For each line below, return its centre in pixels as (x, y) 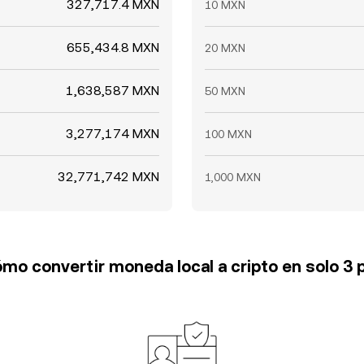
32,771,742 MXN (108, 177)
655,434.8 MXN (113, 48)
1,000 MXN (233, 177)
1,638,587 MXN (113, 91)
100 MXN (228, 134)
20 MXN (225, 48)
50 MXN (225, 91)
